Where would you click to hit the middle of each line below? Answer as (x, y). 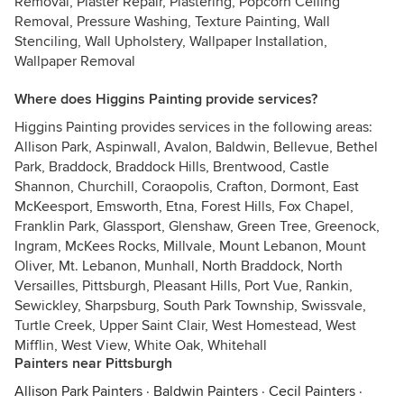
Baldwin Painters (206, 391)
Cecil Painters (312, 391)
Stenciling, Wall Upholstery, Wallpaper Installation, (171, 41)
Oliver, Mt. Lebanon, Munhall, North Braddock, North (179, 266)
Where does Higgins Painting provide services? (166, 99)
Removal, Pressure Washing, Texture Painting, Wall (172, 22)
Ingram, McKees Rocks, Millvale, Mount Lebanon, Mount (190, 246)
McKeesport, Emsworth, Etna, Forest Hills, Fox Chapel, (184, 207)
